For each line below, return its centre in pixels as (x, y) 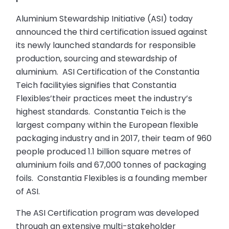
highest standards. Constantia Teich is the (101, 111)
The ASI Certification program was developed (108, 213)
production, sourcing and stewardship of (97, 58)
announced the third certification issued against (112, 32)
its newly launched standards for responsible (106, 45)
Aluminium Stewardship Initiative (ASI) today (105, 18)
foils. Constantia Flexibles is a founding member (112, 178)
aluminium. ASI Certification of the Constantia (108, 72)
